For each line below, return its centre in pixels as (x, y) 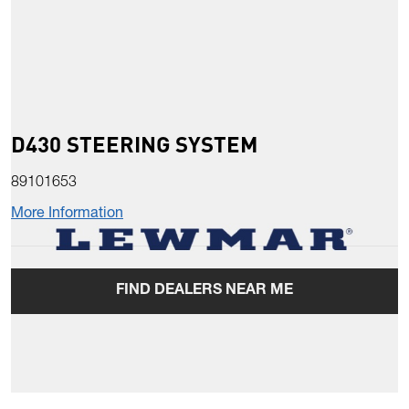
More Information (67, 215)
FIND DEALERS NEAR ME (204, 292)
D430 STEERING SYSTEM (134, 144)
